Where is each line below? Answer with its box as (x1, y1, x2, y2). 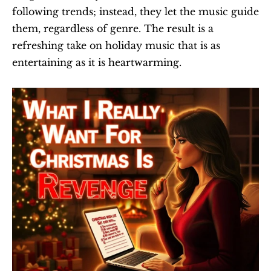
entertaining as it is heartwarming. (12, 56, 181, 68)
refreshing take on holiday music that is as (12, 39, 220, 51)
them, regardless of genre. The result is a (12, 22, 214, 34)
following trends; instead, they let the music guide (12, 5, 259, 18)
